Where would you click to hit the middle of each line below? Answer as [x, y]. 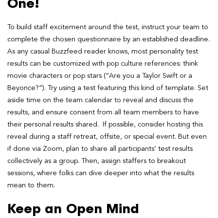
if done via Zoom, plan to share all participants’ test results [100, 149]
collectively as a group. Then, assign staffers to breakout [97, 161]
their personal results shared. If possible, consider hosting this [105, 124]
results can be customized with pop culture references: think [103, 64]
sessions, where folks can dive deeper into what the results [101, 173]
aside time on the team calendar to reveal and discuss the [100, 100]
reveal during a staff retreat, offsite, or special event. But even [107, 136]
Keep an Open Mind [73, 209]
